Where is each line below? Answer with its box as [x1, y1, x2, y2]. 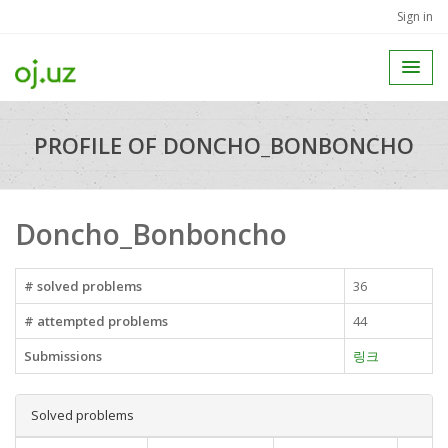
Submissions [24, 347, 102, 365]
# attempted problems [24, 312, 168, 330]
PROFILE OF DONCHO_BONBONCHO [34, 130, 414, 160]
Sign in [397, 8, 433, 25]
